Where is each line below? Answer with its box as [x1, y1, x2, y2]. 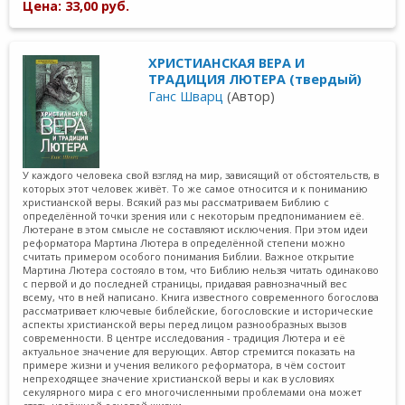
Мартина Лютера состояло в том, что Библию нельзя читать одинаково [23, 262, 380, 277]
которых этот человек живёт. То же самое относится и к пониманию [23, 181, 369, 195]
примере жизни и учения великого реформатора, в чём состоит [23, 357, 346, 372]
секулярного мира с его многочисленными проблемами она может [23, 384, 363, 399]
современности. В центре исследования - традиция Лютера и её [23, 330, 346, 344]
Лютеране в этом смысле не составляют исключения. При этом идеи [23, 221, 369, 236]
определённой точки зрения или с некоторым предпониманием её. [23, 208, 365, 222]
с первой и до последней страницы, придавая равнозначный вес [23, 276, 348, 290]
